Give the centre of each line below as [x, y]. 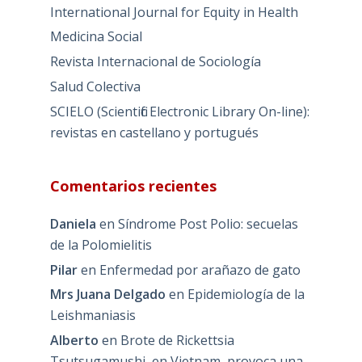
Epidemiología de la [246, 295]
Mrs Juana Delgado [107, 295]
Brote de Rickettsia [177, 341]
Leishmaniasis [93, 316]
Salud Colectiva [95, 87]
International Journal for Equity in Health [174, 12]
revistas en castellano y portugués [154, 132]
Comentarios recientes [133, 185]
